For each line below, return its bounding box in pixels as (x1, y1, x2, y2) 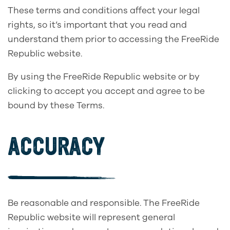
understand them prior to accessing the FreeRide (8, 33, 219, 45)
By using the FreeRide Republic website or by (8, 70, 200, 83)
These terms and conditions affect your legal (8, 4, 200, 16)
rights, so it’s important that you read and (8, 18, 187, 31)
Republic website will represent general (8, 212, 175, 224)
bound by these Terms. (8, 99, 104, 111)
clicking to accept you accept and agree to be (8, 85, 205, 97)
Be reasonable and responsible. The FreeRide (8, 197, 200, 209)
